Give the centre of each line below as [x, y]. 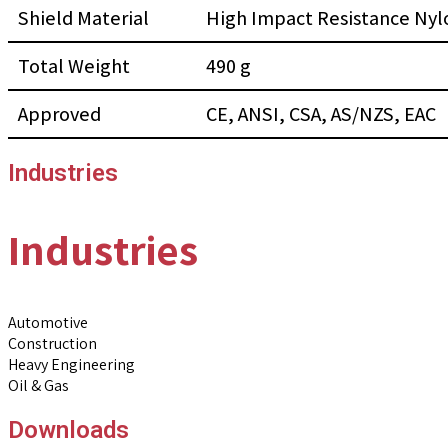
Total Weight [74, 66]
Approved [59, 114]
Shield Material [83, 18]
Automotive [48, 323]
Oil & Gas [38, 386]
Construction [52, 344]
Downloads [68, 429]
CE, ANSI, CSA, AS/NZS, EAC [321, 114]
